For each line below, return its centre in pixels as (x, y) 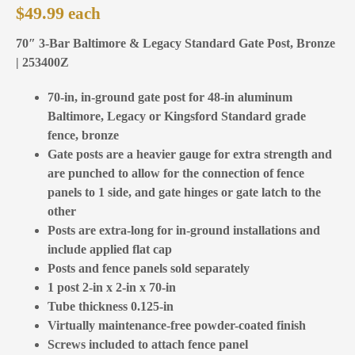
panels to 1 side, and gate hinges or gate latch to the (184, 192)
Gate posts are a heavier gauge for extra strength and (190, 154)
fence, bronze (83, 135)
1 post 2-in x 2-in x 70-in (112, 287)
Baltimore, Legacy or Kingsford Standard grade (177, 116)
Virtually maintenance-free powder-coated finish (177, 325)
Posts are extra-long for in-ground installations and (184, 230)
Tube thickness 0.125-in (111, 306)
